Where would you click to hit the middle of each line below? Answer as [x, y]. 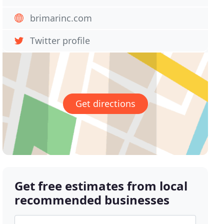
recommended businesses [92, 200]
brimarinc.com [61, 18]
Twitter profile [60, 40]
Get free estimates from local [101, 186]
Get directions [105, 104]
